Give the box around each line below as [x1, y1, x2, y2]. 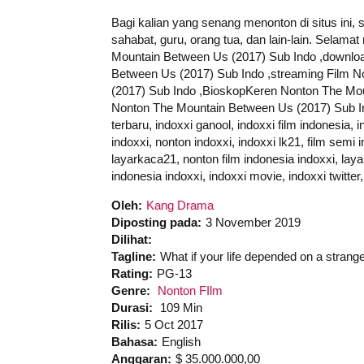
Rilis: [111, 317, 141, 331]
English [162, 334, 201, 349]
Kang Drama [146, 197, 214, 212]
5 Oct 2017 [145, 317, 203, 331]
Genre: [111, 283, 154, 297]
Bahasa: [111, 334, 158, 349]
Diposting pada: [111, 214, 201, 229]
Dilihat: [111, 232, 152, 246]
